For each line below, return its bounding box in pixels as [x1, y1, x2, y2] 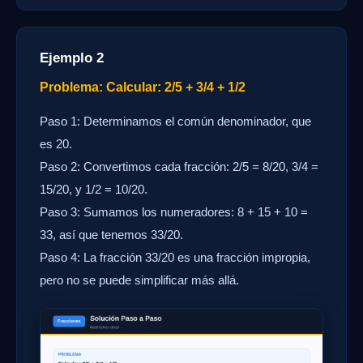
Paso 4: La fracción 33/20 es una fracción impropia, [40, 250, 310, 264]
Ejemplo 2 [40, 49, 104, 66]
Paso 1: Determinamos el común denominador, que [40, 113, 311, 128]
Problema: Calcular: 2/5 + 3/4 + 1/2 [40, 79, 246, 94]
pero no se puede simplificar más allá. [40, 272, 239, 287]
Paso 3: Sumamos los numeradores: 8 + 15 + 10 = [40, 204, 308, 219]
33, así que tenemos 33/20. [40, 227, 183, 241]
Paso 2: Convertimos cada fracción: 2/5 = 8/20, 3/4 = [40, 159, 318, 173]
